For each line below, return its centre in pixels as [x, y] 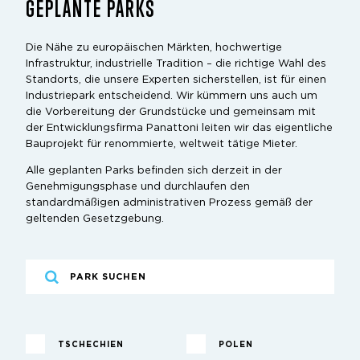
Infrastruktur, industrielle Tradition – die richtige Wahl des [176, 64]
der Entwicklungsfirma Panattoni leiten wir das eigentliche [179, 129]
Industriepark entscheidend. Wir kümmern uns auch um [172, 96]
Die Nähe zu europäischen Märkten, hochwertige [154, 48]
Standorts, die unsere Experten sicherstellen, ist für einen [176, 80]
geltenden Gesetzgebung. [95, 219]
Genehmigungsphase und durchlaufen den [138, 187]
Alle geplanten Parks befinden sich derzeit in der [154, 171]
